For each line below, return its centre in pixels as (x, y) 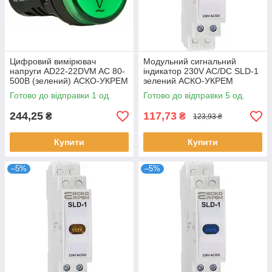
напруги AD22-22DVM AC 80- (67, 71)
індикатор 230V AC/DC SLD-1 (201, 71)
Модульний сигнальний (190, 61)
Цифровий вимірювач (53, 61)
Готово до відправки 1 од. (60, 95)
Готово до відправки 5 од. (194, 95)
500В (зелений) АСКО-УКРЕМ (69, 81)
